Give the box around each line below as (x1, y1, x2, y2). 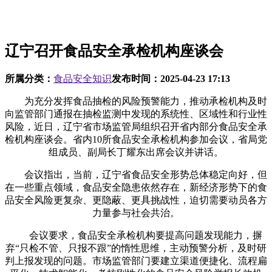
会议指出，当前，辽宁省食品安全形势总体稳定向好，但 (5, 169, 267, 180)
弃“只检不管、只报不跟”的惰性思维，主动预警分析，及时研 (5, 242, 267, 253)
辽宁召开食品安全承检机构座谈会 (5, 42, 223, 59)
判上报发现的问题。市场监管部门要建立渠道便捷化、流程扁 (5, 255, 267, 266)
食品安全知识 (53, 73, 112, 84)
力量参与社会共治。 (92, 207, 180, 218)
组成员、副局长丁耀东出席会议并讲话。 (49, 146, 223, 157)
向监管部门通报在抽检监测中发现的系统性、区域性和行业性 (5, 108, 267, 119)
